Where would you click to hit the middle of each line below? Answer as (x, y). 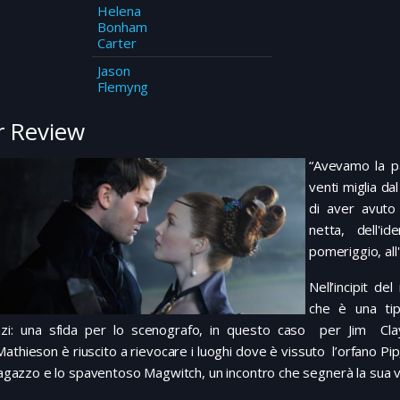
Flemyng (123, 87)
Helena (119, 11)
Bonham (122, 27)
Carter (117, 43)
